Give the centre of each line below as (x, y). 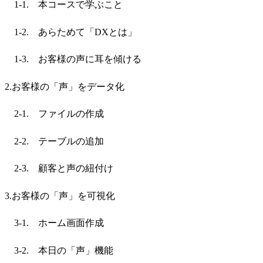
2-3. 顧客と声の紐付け (59, 168)
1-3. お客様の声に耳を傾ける (73, 59)
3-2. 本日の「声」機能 (59, 250)
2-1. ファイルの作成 (54, 114)
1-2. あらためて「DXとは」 (71, 32)
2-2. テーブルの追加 (54, 141)
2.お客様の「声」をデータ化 (65, 86)
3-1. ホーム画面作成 (54, 223)
